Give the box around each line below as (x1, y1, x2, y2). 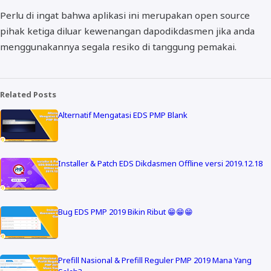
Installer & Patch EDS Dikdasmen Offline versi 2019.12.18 (58, 157, 263, 169)
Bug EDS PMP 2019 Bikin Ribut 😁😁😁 (58, 206, 193, 217)
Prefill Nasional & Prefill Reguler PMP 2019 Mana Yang (58, 254, 252, 266)
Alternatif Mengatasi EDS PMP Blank (58, 109, 188, 120)
